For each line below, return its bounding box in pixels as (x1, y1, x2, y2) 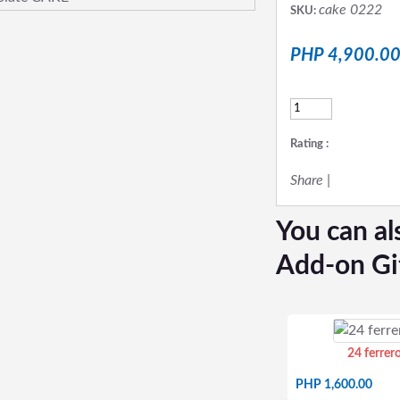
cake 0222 (319, 3, 382, 17)
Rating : (290, 138, 329, 150)
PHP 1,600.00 (296, 379, 372, 391)
